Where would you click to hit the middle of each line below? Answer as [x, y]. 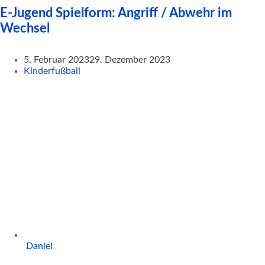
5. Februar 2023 [56, 59]
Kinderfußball [52, 71]
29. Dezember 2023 [130, 59]
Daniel [39, 246]
